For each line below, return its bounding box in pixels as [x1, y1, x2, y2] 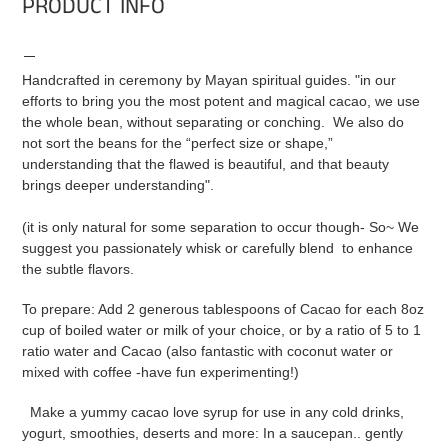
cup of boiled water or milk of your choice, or [22, 322, 302, 339]
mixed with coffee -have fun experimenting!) [22, 364, 299, 381]
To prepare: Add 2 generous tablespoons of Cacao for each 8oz [22, 301, 424, 318]
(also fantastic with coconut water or [162, 343, 393, 360]
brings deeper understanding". [22, 176, 214, 193]
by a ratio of [302, 322, 381, 339]
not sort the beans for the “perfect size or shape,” [22, 134, 333, 151]
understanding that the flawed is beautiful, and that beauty [22, 155, 389, 172]
